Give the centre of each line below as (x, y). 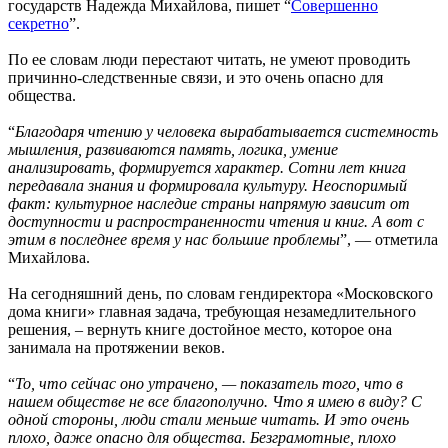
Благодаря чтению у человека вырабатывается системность (226, 131)
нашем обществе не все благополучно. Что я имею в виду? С (215, 401)
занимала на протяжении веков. (118, 347)
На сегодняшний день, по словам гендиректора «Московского (220, 293)
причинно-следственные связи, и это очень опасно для (195, 77)
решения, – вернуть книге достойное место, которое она (200, 329)
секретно (38, 23)
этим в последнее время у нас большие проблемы (174, 239)
